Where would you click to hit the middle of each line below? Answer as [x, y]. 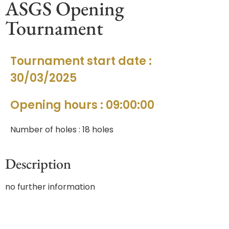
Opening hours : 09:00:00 [82, 105]
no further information [50, 187]
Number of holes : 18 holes [62, 130]
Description [38, 164]
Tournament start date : [81, 61]
